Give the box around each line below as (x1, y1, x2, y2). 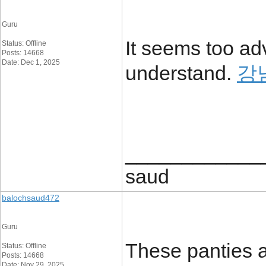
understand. (125, 62, 237, 84)
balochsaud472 (2, 193, 59, 202)
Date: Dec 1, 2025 (2, 58, 60, 66)
